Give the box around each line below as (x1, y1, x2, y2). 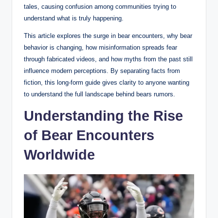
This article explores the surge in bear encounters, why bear (24, 32, 192, 39)
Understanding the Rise (24, 108, 183, 124)
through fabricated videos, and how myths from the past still (24, 55, 193, 63)
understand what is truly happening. (24, 14, 124, 22)
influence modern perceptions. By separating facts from (24, 67, 180, 74)
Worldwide (24, 146, 95, 163)
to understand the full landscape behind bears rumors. (24, 90, 175, 98)
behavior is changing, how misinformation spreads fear (24, 43, 177, 51)
